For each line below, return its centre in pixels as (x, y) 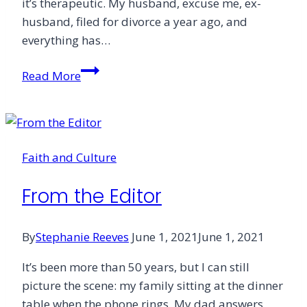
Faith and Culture (69, 158)
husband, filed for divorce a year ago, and (135, 22)
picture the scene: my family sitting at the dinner (152, 285)
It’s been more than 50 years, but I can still (136, 267)
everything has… (66, 40)
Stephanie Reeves (82, 236)
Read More (51, 76)
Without (102, 88)
